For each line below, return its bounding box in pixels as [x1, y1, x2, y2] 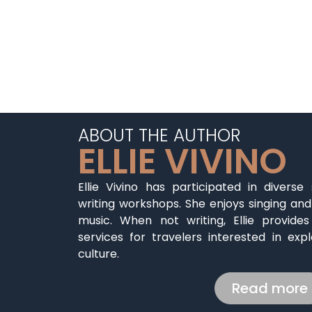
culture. [78, 246, 119, 262]
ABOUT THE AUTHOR [78, 123, 240, 148]
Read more [231, 279, 308, 299]
